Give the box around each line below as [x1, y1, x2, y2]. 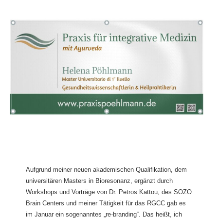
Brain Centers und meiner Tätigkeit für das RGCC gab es [25, 199, 186, 207]
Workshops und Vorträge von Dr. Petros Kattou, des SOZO [25, 188, 192, 196]
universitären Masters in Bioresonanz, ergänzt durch [25, 177, 173, 184]
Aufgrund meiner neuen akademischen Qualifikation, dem [25, 165, 187, 173]
